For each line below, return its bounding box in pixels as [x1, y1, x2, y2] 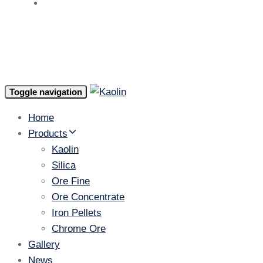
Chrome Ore [52, 223, 106, 235]
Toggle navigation [9, 87, 82, 97]
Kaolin [52, 144, 79, 156]
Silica [52, 160, 76, 171]
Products [28, 128, 68, 140]
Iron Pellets [52, 207, 102, 219]
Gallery [28, 239, 60, 251]
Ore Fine [52, 176, 90, 187]
